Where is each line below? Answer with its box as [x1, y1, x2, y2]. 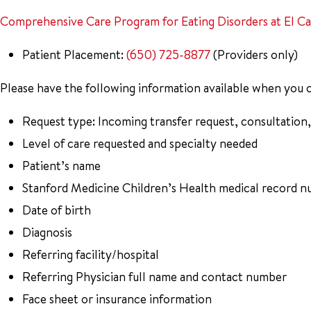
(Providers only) [210, 46, 298, 63]
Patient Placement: [22, 46, 126, 63]
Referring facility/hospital [22, 246, 159, 263]
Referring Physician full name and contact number [22, 268, 287, 285]
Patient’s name [22, 157, 101, 174]
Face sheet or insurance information [22, 290, 212, 308]
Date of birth [22, 201, 91, 219]
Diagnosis [22, 224, 72, 241]
